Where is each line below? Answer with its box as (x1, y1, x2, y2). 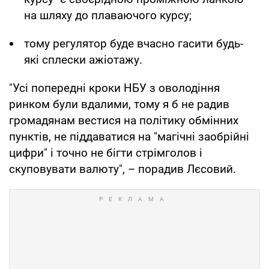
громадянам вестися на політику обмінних (9, 113, 238, 127)
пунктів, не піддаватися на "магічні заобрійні (9, 129, 249, 144)
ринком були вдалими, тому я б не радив (9, 97, 229, 111)
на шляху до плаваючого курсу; (24, 8, 192, 22)
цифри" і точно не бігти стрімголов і (9, 145, 202, 160)
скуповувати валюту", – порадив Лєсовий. (9, 162, 236, 176)
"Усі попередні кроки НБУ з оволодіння (9, 80, 220, 95)
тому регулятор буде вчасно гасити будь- (24, 36, 243, 50)
